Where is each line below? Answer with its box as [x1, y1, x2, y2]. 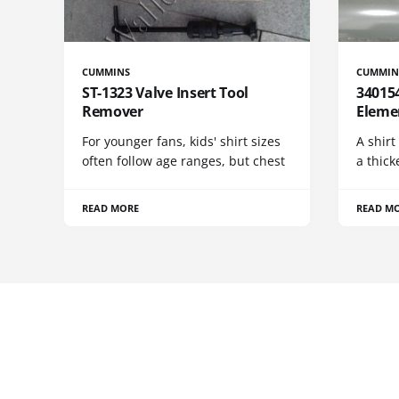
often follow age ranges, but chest [82, 151, 285, 169]
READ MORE [82, 200, 140, 215]
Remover [82, 101, 143, 121]
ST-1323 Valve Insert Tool [82, 82, 248, 102]
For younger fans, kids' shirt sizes [82, 132, 281, 150]
